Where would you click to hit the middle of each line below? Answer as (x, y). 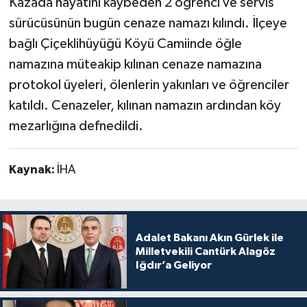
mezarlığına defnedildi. (76, 126)
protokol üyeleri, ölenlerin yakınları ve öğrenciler (149, 85)
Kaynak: (33, 170)
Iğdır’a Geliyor (173, 265)
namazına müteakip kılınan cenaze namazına (135, 64)
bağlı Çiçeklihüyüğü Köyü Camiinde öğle (125, 44)
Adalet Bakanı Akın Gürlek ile (209, 237)
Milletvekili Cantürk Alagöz (205, 251)
